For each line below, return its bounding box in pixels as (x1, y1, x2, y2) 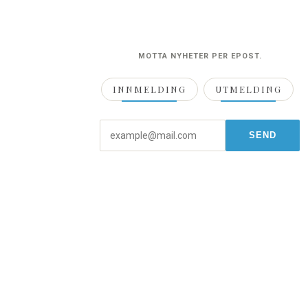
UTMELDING (214, 82, 282, 95)
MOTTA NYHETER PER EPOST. (137, 51, 262, 60)
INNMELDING (112, 82, 186, 95)
